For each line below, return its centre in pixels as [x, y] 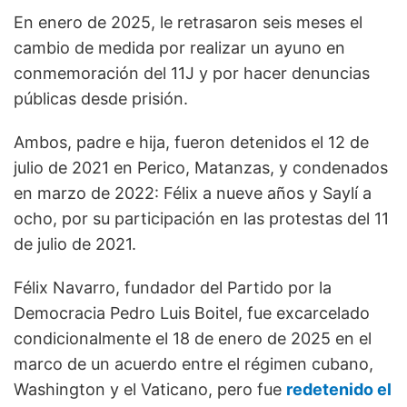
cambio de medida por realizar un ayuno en [179, 48]
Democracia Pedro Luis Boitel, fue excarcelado [192, 313]
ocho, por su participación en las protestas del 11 [201, 219]
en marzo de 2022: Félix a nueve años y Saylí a [193, 194]
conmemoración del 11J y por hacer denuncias [192, 74]
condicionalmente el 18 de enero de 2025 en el [193, 339]
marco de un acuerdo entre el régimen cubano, [194, 364]
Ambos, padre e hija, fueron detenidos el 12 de [191, 143]
